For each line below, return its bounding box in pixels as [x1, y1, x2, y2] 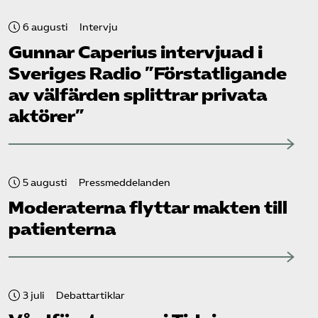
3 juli [23, 289, 45, 302]
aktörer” [9, 105, 84, 127]
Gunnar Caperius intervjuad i [9, 41, 263, 63]
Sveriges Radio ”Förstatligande [9, 62, 287, 84]
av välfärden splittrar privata [9, 84, 267, 106]
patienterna [9, 218, 116, 240]
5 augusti [23, 176, 67, 189]
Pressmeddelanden [79, 176, 170, 189]
